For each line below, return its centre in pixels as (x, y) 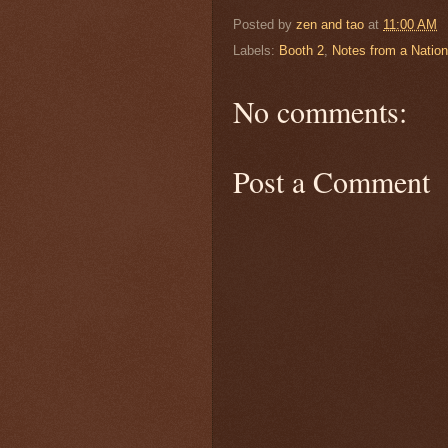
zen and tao (330, 24)
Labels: (256, 51)
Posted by (264, 24)
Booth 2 (301, 51)
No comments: (320, 111)
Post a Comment (331, 181)
